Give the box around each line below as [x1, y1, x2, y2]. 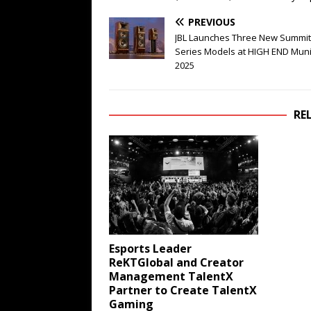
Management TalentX [109, 269, 233, 285]
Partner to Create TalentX [109, 283, 257, 299]
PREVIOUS [188, 15, 235, 28]
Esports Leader [109, 241, 192, 257]
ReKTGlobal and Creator [109, 255, 244, 271]
